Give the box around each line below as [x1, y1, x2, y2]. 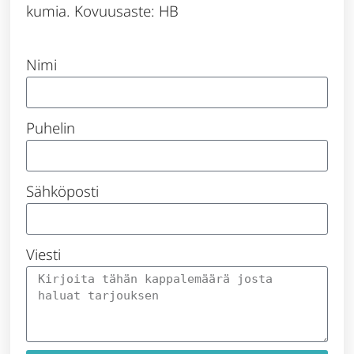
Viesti [26, 244, 62, 265]
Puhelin [26, 118, 76, 138]
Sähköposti [26, 181, 100, 201]
